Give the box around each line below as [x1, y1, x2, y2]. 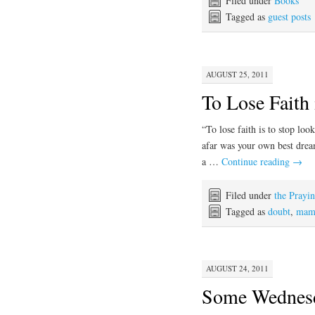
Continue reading [221, 154, 292, 168]
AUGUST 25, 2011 [206, 68, 269, 79]
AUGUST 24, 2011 [206, 263, 269, 274]
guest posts [268, 10, 311, 24]
